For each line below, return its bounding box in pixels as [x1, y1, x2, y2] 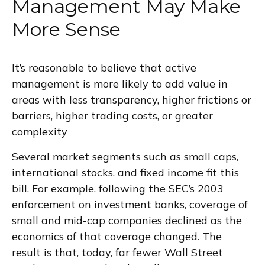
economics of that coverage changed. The [12, 229, 222, 243]
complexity [12, 124, 67, 138]
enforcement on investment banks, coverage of [12, 197, 248, 211]
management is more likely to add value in [12, 76, 228, 91]
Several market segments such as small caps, [12, 149, 238, 163]
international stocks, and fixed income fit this [12, 165, 239, 179]
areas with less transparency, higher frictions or [12, 92, 251, 106]
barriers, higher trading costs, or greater [12, 108, 213, 122]
